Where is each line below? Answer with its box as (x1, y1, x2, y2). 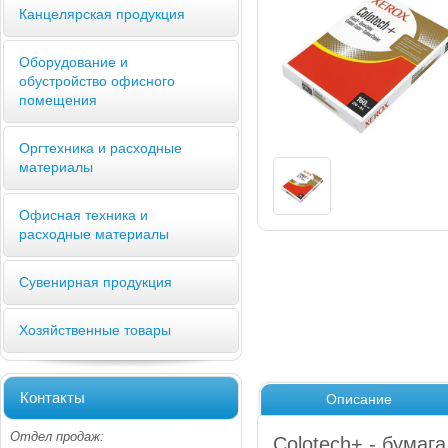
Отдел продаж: (10, 428, 104, 444)
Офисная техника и (19, 206, 148, 223)
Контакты (20, 388, 85, 406)
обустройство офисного (19, 72, 175, 89)
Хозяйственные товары (19, 321, 171, 338)
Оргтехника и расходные (19, 139, 182, 156)
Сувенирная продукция (19, 273, 172, 290)
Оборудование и (19, 53, 128, 70)
